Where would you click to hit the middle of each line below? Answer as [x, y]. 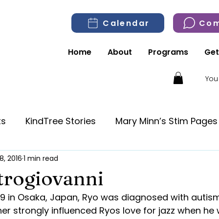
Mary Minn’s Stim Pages [166, 121]
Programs [168, 52]
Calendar [126, 23]
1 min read [41, 158]
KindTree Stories [61, 121]
